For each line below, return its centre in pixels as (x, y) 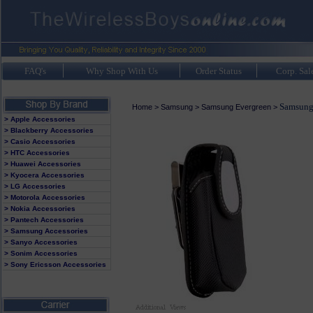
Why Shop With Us (122, 71)
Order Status (218, 71)
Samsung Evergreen (236, 107)
